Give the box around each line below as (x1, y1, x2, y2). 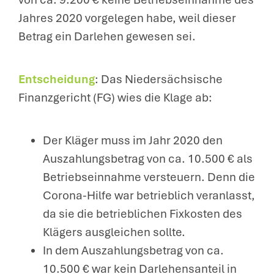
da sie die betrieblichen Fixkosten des (43, 206, 242, 221)
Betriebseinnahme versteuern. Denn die (43, 169, 255, 185)
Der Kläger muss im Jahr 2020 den (43, 133, 223, 148)
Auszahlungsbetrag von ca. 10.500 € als (43, 151, 253, 166)
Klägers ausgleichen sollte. (43, 224, 185, 240)
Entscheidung (18, 72, 95, 87)
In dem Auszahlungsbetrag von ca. (43, 243, 224, 258)
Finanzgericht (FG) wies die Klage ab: (18, 90, 212, 105)
